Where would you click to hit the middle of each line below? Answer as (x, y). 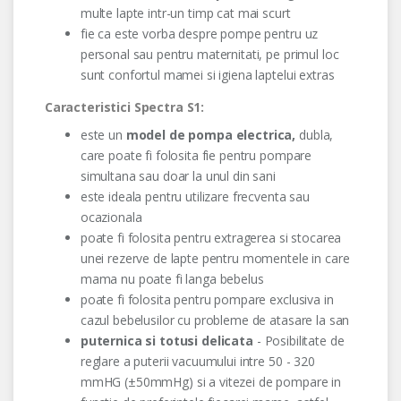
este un (103, 135)
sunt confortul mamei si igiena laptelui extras (207, 75)
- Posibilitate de (299, 341)
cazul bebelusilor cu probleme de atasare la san (215, 320)
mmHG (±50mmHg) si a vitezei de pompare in (211, 382)
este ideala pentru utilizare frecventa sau (195, 197)
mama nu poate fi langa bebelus (172, 279)
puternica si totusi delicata (166, 341)
